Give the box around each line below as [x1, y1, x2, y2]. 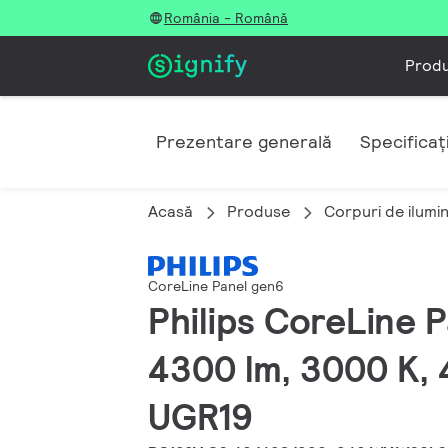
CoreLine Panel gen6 [148, 277, 284, 296]
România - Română [164, 9, 288, 27]
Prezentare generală [156, 130, 332, 153]
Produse [227, 201, 290, 222]
